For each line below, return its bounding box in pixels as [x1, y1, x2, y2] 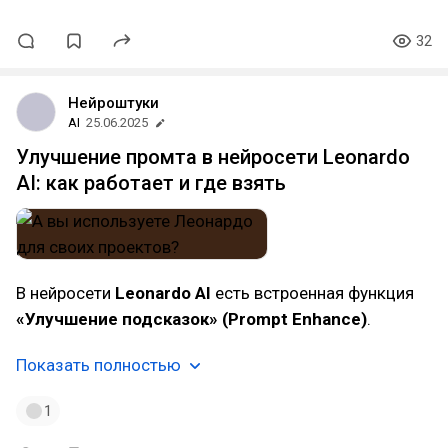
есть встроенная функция [211, 283, 414, 303]
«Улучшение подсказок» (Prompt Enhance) [16, 309, 367, 329]
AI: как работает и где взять [16, 171, 286, 195]
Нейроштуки [68, 94, 159, 112]
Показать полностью [16, 355, 181, 375]
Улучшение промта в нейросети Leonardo [16, 145, 410, 169]
